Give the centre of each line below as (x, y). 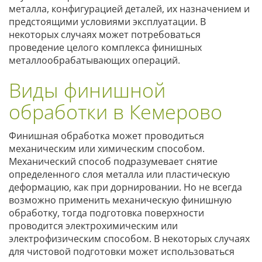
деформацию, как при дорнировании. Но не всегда (125, 187)
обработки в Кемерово (116, 111)
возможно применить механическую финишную (120, 200)
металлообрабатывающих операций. (94, 60)
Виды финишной (87, 90)
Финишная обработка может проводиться (106, 135)
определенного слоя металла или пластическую (119, 174)
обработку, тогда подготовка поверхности (106, 213)
